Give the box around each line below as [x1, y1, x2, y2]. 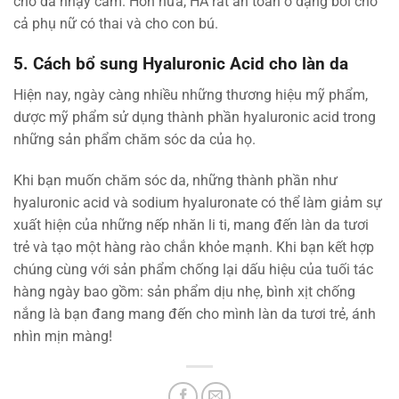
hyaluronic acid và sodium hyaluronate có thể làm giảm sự [13, 193, 382, 211]
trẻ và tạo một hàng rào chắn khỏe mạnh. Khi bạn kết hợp [13, 238, 374, 256]
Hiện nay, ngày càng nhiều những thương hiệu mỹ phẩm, [13, 85, 368, 103]
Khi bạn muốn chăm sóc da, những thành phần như [13, 171, 338, 189]
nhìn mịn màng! [13, 327, 112, 345]
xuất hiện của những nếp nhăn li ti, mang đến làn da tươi [13, 216, 369, 233]
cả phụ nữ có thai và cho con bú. [13, 15, 218, 33]
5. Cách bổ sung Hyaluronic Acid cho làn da [13, 53, 348, 75]
